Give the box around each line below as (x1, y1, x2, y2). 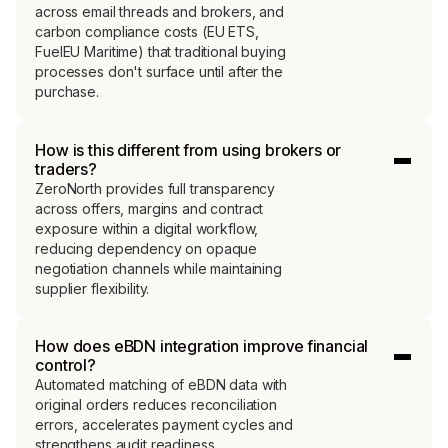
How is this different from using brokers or (35, 139, 342, 160)
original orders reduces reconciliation (35, 395, 277, 413)
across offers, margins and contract (35, 199, 264, 217)
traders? (35, 158, 97, 179)
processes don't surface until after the (35, 63, 283, 81)
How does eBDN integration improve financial (35, 335, 369, 356)
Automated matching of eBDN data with (35, 375, 288, 393)
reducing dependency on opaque (35, 239, 258, 257)
